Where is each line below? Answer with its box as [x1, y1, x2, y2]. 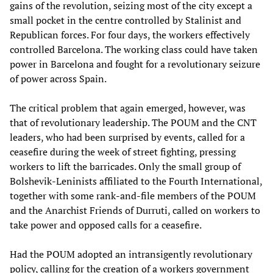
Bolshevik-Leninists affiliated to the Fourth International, [10, 174, 262, 188]
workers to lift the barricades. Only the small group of [10, 160, 241, 174]
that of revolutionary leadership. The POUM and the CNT [10, 116, 257, 130]
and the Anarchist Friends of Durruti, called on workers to [10, 204, 260, 218]
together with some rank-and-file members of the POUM [10, 189, 256, 203]
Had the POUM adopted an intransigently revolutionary [10, 247, 252, 261]
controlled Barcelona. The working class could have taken [10, 43, 258, 57]
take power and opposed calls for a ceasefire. [10, 218, 202, 232]
